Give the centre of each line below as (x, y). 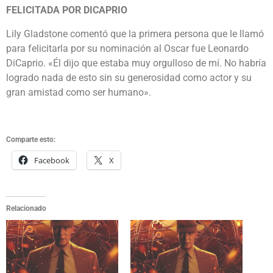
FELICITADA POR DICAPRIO (67, 10)
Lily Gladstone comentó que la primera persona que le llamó (135, 34)
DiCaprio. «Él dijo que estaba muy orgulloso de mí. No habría (136, 63)
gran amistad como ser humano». (79, 92)
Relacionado (26, 209)
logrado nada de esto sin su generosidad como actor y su (129, 77)
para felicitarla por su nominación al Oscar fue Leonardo (127, 48)
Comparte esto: (31, 140)
